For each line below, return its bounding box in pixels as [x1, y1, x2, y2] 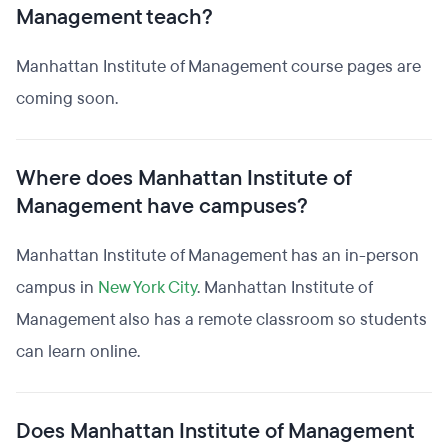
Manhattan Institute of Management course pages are [16, 55, 421, 78]
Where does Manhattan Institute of [16, 164, 351, 192]
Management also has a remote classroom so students [16, 308, 427, 331]
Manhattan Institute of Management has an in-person [16, 244, 419, 267]
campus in [16, 276, 98, 299]
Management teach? [16, 3, 213, 31]
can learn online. [16, 340, 140, 363]
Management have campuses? [16, 192, 308, 220]
